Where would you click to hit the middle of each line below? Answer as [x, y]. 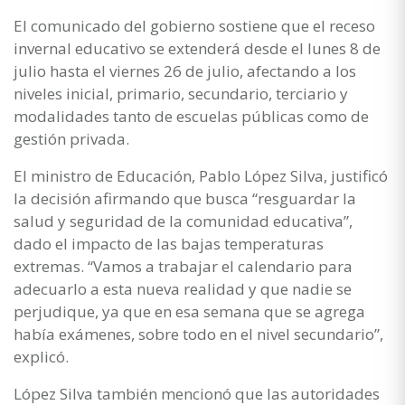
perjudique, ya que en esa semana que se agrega [189, 311]
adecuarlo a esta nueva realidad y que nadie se [183, 288]
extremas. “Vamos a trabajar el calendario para [183, 266]
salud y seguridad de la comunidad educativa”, [183, 221]
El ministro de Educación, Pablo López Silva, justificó [201, 175]
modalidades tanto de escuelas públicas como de [191, 116]
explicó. [41, 356]
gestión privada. [71, 138]
